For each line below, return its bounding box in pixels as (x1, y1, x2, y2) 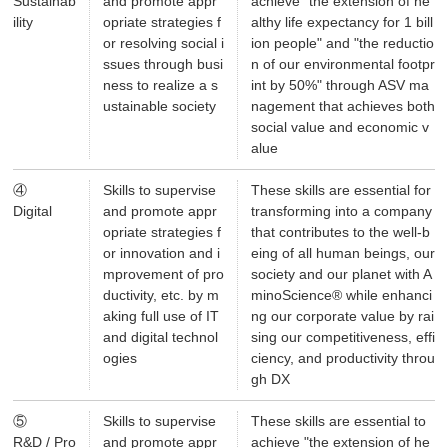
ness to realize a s (102, 77, 218, 94)
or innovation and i (102, 245, 220, 262)
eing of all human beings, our (250, 245, 435, 262)
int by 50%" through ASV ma (250, 77, 429, 94)
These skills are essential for (250, 182, 431, 199)
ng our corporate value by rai (250, 308, 434, 325)
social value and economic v (250, 119, 429, 136)
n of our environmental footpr (250, 56, 435, 73)
